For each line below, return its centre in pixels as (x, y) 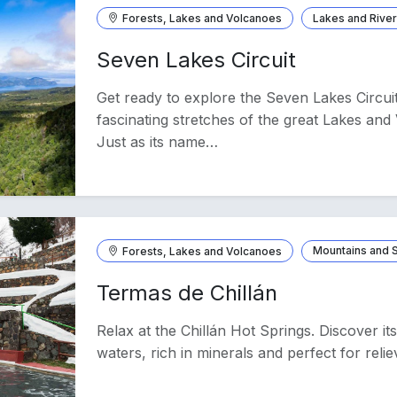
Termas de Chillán (187, 292)
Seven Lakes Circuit (197, 60)
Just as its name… (158, 142)
